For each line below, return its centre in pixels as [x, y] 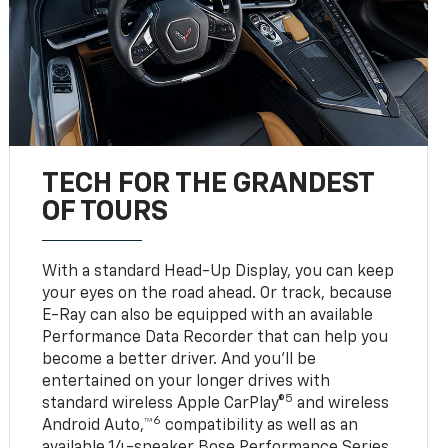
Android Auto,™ [98, 425]
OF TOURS [105, 211]
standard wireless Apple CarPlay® [164, 403]
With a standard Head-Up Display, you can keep [218, 271]
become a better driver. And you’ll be [179, 359]
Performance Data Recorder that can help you [215, 337]
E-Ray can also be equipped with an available [208, 315]
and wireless [341, 403]
